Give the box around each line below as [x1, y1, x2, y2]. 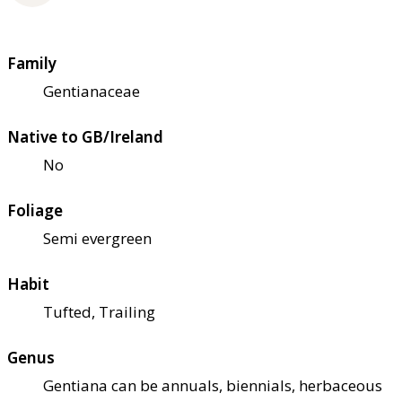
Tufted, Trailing [43, 301, 155, 323]
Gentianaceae [43, 81, 140, 102]
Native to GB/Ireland [7, 127, 163, 148]
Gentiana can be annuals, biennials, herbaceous [43, 375, 382, 397]
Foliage [7, 200, 63, 222]
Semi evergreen [43, 228, 152, 249]
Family [7, 53, 57, 74]
